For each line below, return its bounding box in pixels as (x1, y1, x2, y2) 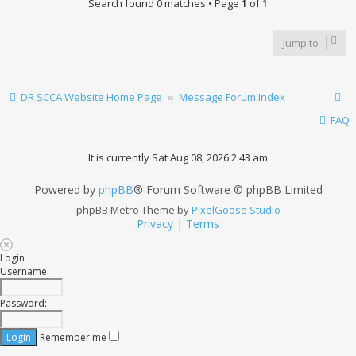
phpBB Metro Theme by (75, 203, 192, 218)
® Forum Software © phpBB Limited (133, 182, 323, 197)
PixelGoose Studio (191, 203, 281, 218)
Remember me (40, 330, 109, 344)
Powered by (33, 182, 99, 197)
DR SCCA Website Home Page (21, 90, 162, 104)
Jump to (283, 36, 319, 50)
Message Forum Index (179, 90, 285, 104)
